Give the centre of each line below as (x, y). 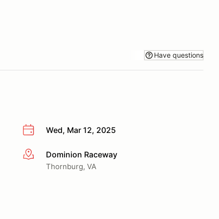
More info (40, 155)
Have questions (179, 55)
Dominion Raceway (82, 154)
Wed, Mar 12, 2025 (81, 130)
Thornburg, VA (71, 166)
